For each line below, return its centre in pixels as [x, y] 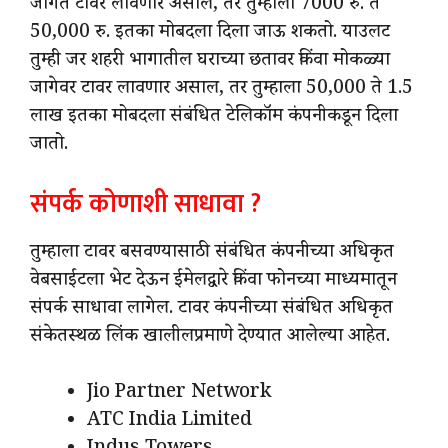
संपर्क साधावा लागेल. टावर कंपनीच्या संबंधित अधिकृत [211, 309]
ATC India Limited [169, 422]
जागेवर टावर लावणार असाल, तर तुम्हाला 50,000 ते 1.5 [221, 90]
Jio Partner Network [179, 394]
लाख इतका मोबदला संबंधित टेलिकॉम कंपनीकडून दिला [214, 118]
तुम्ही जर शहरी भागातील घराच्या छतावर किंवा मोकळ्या [210, 62]
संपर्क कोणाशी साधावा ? [145, 204]
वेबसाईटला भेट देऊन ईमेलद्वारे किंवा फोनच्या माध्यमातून [213, 281]
